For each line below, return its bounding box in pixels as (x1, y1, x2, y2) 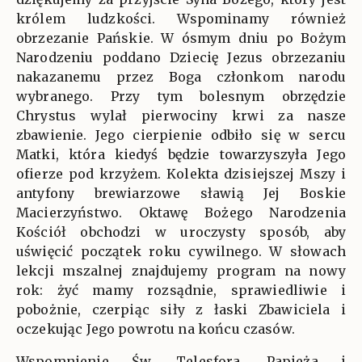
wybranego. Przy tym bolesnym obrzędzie (16, 88, 346, 105)
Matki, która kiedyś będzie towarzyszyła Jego (16, 146, 346, 163)
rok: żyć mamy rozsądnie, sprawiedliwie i (16, 282, 346, 299)
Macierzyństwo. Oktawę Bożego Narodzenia (16, 204, 346, 221)
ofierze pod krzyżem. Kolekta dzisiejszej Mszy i (16, 166, 346, 183)
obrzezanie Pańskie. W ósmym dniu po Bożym (16, 30, 346, 47)
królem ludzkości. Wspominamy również (16, 11, 346, 27)
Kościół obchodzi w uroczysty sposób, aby (16, 224, 346, 241)
